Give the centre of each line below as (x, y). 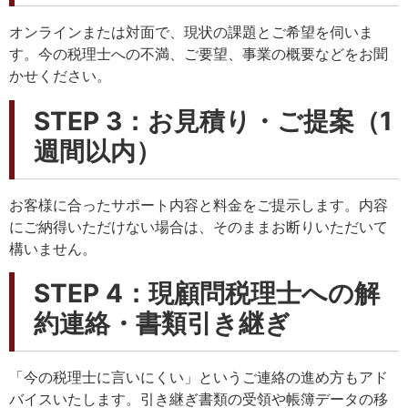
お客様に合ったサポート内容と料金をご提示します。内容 (199, 204)
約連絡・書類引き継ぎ (162, 323)
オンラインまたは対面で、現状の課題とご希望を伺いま (191, 32)
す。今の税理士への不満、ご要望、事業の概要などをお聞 (199, 54)
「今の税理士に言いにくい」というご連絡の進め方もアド (199, 377)
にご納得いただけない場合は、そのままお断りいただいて (199, 226)
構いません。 (53, 248)
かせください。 (60, 76)
